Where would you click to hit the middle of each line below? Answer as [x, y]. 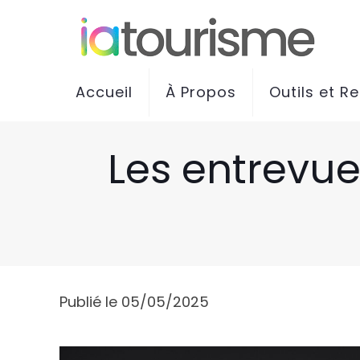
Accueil [104, 92]
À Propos [201, 92]
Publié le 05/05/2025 [134, 302]
